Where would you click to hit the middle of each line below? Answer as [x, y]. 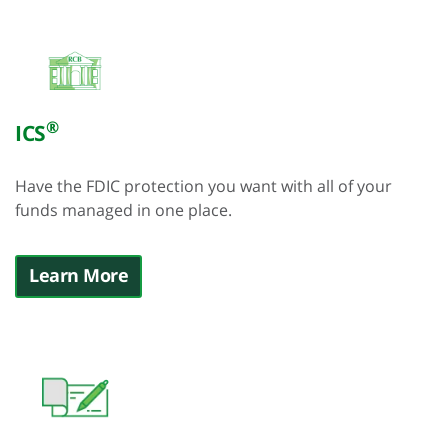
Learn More [78, 275]
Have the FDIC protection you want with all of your [203, 186]
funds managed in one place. [123, 210]
